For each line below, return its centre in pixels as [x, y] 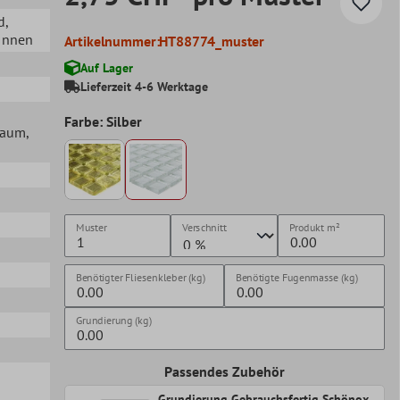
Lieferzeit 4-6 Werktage [144, 86]
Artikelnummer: [112, 41]
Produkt [307, 228]
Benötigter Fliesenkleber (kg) [140, 278]
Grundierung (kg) [113, 321]
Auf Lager [106, 67]
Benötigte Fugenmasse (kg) [297, 278]
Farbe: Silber [103, 121]
